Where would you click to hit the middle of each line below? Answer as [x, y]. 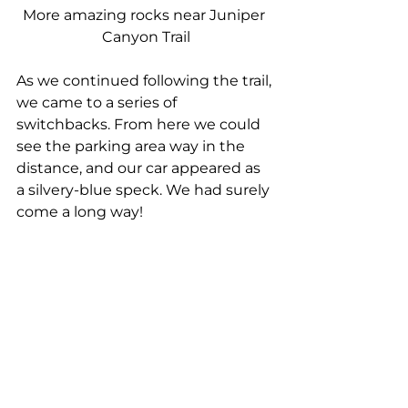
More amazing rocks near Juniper [146, 15]
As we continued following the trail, [146, 80]
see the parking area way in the [133, 146]
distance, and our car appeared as [140, 168]
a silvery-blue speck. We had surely [145, 189]
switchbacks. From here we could [140, 124]
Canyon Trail [146, 36]
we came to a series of [98, 102]
